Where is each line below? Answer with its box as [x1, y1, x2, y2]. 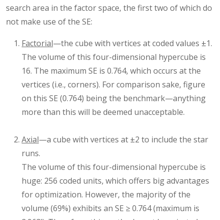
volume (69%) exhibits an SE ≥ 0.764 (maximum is [22, 203, 199, 214]
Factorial [22, 38, 53, 49]
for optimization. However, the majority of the [22, 189, 191, 200]
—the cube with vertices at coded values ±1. [53, 38, 212, 49]
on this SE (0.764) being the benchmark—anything [22, 93, 206, 104]
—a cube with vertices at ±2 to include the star [39, 134, 208, 145]
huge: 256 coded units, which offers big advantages [22, 175, 209, 187]
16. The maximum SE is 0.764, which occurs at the [22, 65, 201, 77]
